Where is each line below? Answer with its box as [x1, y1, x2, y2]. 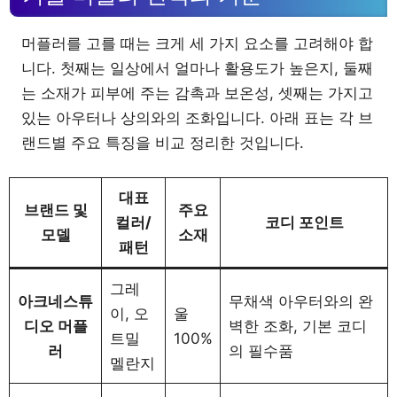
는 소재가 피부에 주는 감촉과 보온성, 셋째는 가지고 [21, 83, 373, 102]
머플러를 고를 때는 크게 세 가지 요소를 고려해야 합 [21, 34, 373, 52]
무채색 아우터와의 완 [228, 292, 373, 311]
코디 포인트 [264, 214, 344, 232]
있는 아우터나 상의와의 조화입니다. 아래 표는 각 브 [21, 108, 373, 127]
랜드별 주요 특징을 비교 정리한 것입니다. [21, 133, 304, 152]
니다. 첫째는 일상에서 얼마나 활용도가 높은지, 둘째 [21, 58, 373, 77]
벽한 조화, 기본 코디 [228, 317, 367, 336]
